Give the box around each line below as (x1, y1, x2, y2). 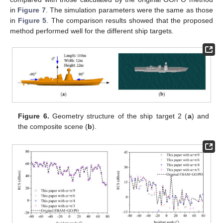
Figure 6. (18, 112, 49, 120)
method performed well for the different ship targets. (10, 26, 174, 35)
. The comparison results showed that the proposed (46, 16, 214, 24)
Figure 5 (18, 16, 47, 24)
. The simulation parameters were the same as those (45, 5, 214, 14)
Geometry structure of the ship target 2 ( (49, 112, 188, 120)
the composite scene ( (18, 122, 88, 131)
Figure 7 (17, 5, 46, 14)
